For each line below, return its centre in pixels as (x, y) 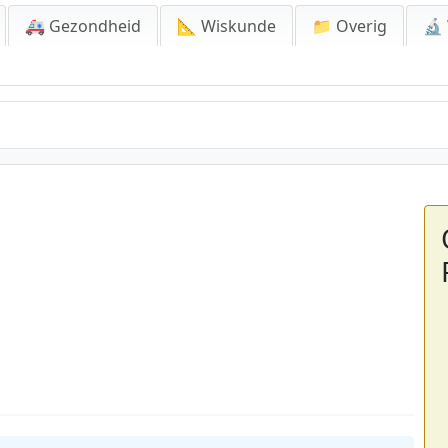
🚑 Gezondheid (83, 26)
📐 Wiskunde (226, 26)
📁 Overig (349, 26)
